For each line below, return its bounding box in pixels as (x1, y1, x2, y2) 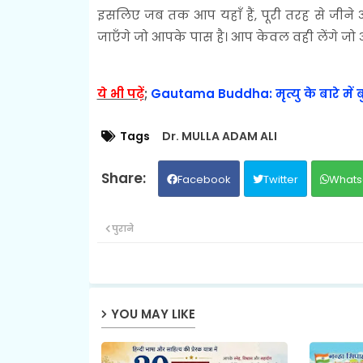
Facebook (177, 171, 231, 187)
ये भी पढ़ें (96, 84, 144, 102)
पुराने (111, 221, 134, 235)
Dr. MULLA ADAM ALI (161, 127, 277, 144)
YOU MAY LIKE (110, 305, 195, 323)
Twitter (263, 171, 298, 187)
